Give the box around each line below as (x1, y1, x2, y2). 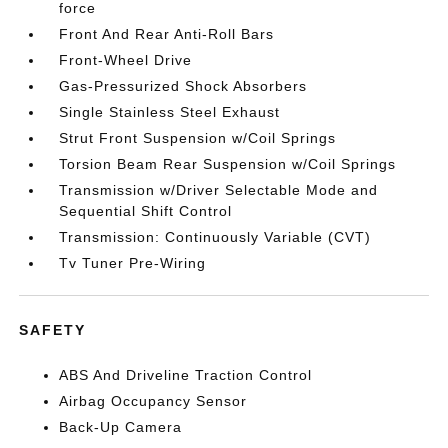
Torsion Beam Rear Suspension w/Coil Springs (59, 155, 397, 172)
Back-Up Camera (59, 418, 183, 435)
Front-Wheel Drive (59, 51, 193, 68)
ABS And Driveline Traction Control (59, 366, 313, 383)
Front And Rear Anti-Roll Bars (59, 25, 275, 42)
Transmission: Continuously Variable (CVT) (59, 228, 372, 245)
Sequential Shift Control (59, 202, 233, 219)
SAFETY (19, 321, 87, 338)
